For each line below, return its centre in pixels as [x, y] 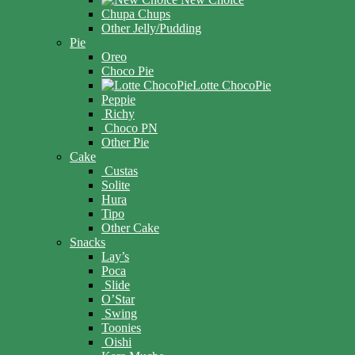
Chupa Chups [136, 14]
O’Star [118, 300]
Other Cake [130, 228]
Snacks [88, 242]
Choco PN [131, 128]
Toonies [121, 328]
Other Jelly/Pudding [151, 29]
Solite [116, 185]
